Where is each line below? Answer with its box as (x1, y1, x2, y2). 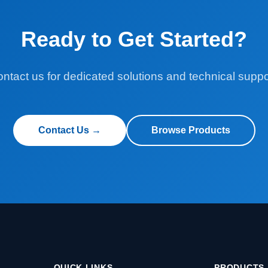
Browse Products (151, 124, 230, 135)
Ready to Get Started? (21, 26, 247, 51)
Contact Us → (38, 124, 101, 135)
